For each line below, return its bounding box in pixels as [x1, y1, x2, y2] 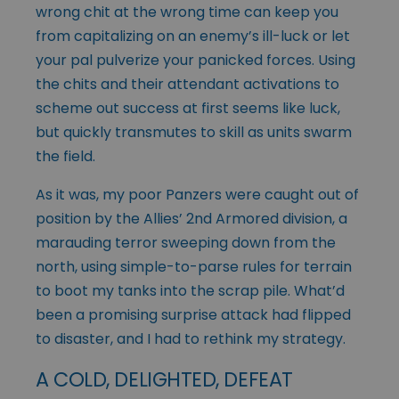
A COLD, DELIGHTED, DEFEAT [36, 364, 293, 394]
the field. [36, 145, 95, 167]
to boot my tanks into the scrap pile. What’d [36, 280, 345, 301]
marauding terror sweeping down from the [36, 232, 336, 253]
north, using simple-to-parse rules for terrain [36, 256, 352, 277]
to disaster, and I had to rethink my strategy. [36, 328, 346, 349]
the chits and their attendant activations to [36, 73, 339, 94]
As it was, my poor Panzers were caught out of [36, 183, 359, 205]
